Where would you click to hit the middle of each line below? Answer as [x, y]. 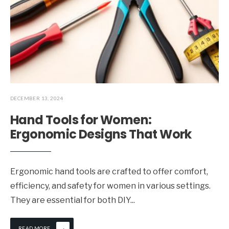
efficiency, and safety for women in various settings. [110, 186]
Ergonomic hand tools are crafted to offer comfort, [109, 172]
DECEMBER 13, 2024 [37, 98]
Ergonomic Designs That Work [101, 134]
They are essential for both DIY [70, 200]
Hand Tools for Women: [81, 120]
